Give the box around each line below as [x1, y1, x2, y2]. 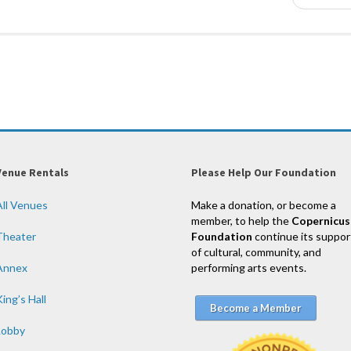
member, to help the [191, 214, 291, 228]
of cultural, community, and [191, 245, 321, 259]
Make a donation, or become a [191, 198, 336, 212]
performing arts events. [191, 261, 306, 275]
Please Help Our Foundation [191, 165, 336, 180]
